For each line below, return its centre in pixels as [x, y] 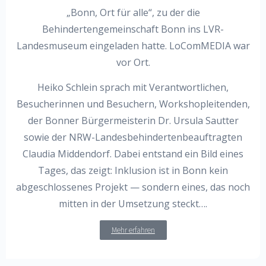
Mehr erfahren [133, 230]
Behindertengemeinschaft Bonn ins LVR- [133, 29]
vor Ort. [133, 62]
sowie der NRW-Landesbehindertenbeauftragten [133, 137]
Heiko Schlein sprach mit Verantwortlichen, [133, 87]
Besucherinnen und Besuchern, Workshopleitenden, [133, 104]
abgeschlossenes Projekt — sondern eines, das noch [133, 187]
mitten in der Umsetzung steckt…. [133, 203]
